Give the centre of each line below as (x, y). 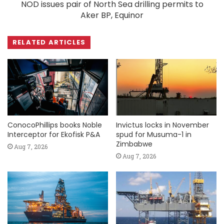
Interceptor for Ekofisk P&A (54, 134)
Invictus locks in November (162, 125)
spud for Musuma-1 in (154, 134)
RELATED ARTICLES (49, 42)
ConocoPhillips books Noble (55, 125)
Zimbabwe (134, 144)
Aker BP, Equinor (112, 15)
